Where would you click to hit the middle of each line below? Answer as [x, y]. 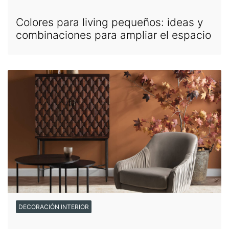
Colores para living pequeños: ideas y [109, 22]
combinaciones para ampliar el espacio [113, 35]
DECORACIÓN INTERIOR [54, 207]
